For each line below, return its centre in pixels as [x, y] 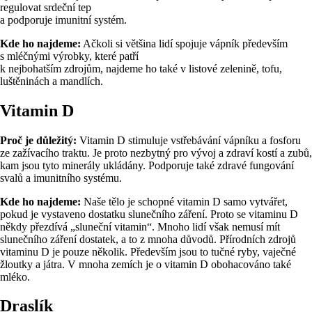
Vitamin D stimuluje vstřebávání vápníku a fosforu [189, 140]
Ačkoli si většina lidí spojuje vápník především [184, 43]
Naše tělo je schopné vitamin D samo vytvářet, [184, 201]
